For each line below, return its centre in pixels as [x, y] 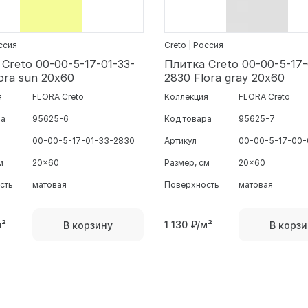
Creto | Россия [194, 45]
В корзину [88, 225]
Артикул [180, 141]
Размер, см [187, 163]
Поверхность [192, 185]
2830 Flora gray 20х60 [224, 78]
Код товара [188, 119]
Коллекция [186, 97]
